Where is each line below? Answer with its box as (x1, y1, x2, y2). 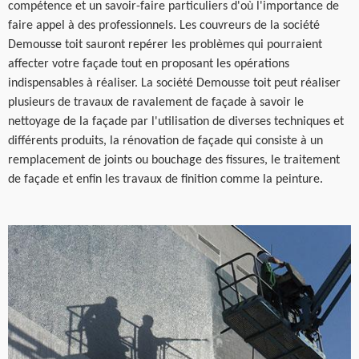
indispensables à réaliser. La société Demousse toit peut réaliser (8, 77, 341, 90)
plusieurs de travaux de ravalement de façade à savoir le (8, 96, 304, 109)
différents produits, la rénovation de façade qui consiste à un (8, 135, 323, 147)
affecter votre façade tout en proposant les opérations (8, 58, 289, 71)
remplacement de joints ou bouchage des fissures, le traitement (8, 154, 340, 167)
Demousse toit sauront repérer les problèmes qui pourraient (8, 38, 322, 51)
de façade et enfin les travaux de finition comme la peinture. (8, 173, 323, 186)
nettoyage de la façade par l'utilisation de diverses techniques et (8, 115, 344, 128)
